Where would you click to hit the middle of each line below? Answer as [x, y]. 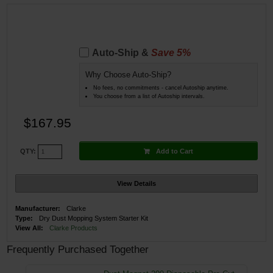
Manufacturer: [38, 209]
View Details [136, 184]
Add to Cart [174, 151]
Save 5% [171, 53]
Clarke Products [74, 228]
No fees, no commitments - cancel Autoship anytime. [161, 87]
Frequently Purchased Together [78, 249]
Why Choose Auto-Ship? [128, 75]
